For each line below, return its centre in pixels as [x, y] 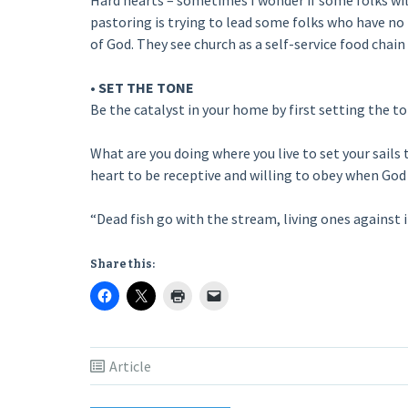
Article [130, 366]
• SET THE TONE [142, 87]
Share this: [122, 264]
